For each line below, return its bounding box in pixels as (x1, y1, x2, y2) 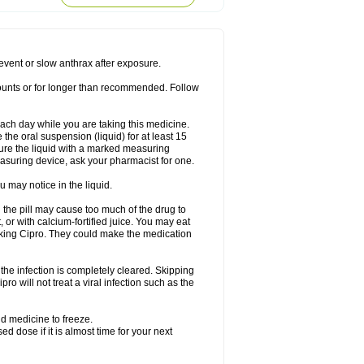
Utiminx (67, 5, 101, 16)
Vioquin (105, 5, 139, 16)
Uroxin (34, 5, 63, 16)
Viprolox (143, 5, 180, 16)
